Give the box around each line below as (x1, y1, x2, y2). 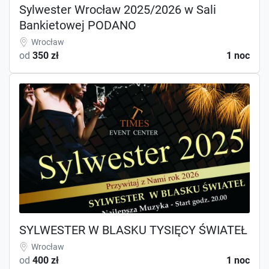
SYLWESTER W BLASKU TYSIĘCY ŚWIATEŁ (19, 222, 247, 237)
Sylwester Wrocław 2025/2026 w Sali (19, 2, 216, 17)
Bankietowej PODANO (19, 17, 136, 32)
